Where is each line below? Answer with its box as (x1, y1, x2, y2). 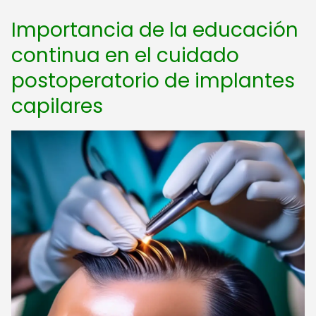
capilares (11, 92, 103, 120)
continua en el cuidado (11, 42, 239, 69)
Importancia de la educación (11, 16, 298, 44)
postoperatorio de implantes (11, 67, 295, 95)
